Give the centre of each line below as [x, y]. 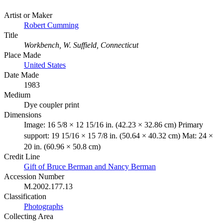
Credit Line [22, 156]
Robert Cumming [51, 25]
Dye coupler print [52, 105]
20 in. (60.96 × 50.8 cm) [62, 146]
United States [45, 65]
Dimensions [23, 114]
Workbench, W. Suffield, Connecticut [81, 45]
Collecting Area [29, 216]
